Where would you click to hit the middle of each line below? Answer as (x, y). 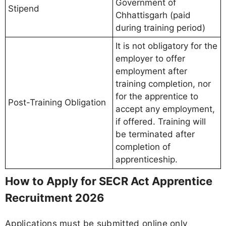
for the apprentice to (157, 97)
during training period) (160, 28)
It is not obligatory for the (166, 46)
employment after (151, 71)
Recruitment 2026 (55, 198)
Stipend (24, 9)
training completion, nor (163, 84)
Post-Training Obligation (57, 103)
